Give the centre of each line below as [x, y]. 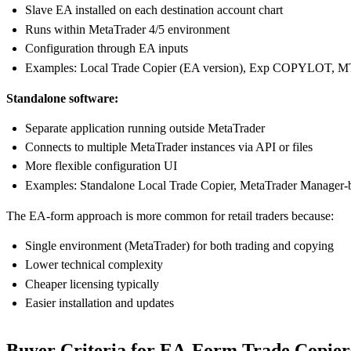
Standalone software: [62, 98]
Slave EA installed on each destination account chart [154, 10]
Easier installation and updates [100, 302]
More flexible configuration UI [101, 166]
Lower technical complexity [94, 265]
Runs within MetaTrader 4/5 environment [127, 29]
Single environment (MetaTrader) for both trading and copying [179, 245]
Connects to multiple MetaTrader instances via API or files [169, 147]
